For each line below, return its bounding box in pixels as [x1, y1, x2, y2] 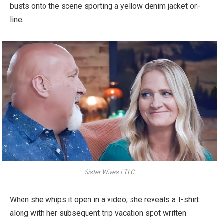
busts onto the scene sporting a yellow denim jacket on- [10, 1, 201, 11]
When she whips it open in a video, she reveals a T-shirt [10, 195, 199, 205]
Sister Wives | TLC [84, 168, 135, 176]
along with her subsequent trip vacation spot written [10, 208, 186, 218]
